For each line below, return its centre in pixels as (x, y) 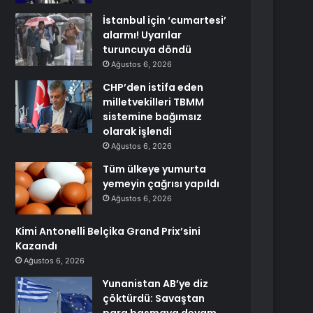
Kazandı (37, 246)
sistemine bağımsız (153, 117)
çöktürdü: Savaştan (154, 298)
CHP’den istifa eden (153, 87)
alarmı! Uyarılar (143, 35)
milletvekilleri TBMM (154, 102)
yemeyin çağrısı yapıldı (161, 184)
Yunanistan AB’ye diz (156, 284)
